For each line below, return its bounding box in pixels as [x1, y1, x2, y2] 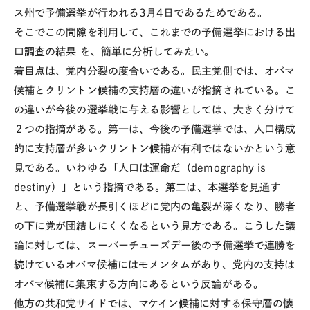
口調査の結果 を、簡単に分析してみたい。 [14, 46, 215, 57]
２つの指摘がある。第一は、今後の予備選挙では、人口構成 [14, 124, 296, 134]
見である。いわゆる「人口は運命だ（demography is [14, 163, 266, 173]
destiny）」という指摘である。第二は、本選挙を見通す [14, 182, 281, 192]
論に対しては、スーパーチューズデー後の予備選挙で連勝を [14, 240, 296, 250]
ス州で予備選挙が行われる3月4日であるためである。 [14, 8, 268, 18]
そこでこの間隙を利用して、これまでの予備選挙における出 [14, 27, 296, 37]
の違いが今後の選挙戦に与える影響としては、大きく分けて [14, 104, 296, 115]
